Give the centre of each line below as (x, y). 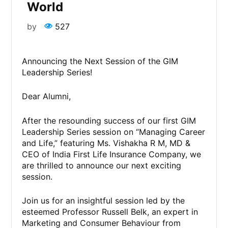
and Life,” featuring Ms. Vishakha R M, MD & (106, 143)
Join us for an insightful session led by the (104, 201)
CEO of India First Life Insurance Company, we (112, 154)
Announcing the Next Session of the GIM (100, 61)
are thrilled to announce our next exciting (102, 165)
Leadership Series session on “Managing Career (114, 132)
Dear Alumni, (47, 96)
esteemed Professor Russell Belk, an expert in (110, 212)
